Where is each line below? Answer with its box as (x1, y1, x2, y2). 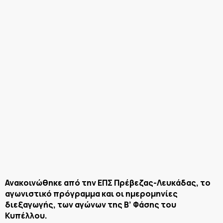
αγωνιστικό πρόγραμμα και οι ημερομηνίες (5, 188, 178, 199)
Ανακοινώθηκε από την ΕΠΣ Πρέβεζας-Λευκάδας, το (5, 177, 211, 188)
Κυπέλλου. (5, 210, 47, 221)
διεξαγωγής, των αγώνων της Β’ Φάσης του (5, 199, 176, 210)
